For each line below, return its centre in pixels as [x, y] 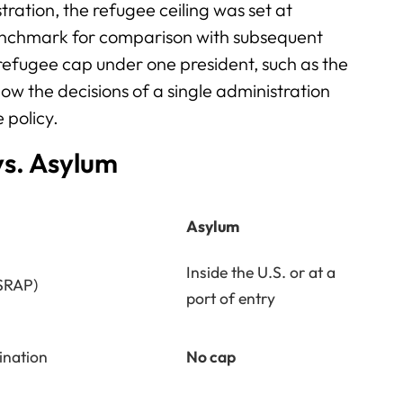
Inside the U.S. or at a [261, 272]
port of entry [231, 298]
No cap [211, 356]
